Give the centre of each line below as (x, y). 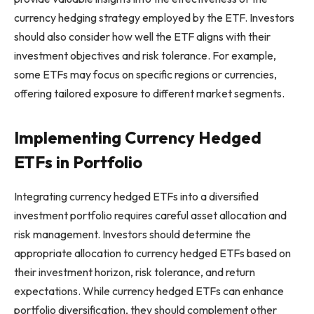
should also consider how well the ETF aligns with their (142, 36)
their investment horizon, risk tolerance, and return (135, 272)
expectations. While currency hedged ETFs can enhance (149, 291)
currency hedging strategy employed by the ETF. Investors (154, 17)
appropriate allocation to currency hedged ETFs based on (152, 253)
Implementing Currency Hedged (138, 138)
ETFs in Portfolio (78, 162)
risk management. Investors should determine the (132, 234)
